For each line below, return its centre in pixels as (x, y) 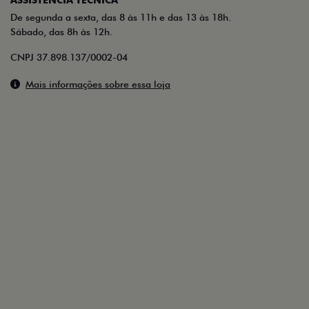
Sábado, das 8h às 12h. (61, 31)
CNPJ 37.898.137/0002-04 (69, 57)
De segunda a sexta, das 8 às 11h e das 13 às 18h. (121, 17)
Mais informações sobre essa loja (98, 84)
